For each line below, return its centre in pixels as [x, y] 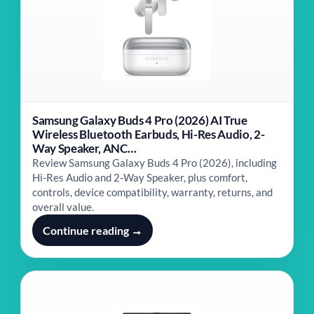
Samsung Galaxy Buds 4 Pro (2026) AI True [140, 120]
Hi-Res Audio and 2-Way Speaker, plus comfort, [140, 177]
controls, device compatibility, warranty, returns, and [152, 192]
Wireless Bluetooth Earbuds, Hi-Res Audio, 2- [149, 134]
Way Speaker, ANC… [84, 148]
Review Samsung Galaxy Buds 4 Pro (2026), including [155, 163]
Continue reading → [93, 230]
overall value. [63, 207]
